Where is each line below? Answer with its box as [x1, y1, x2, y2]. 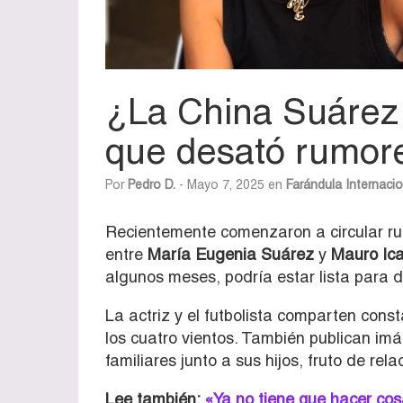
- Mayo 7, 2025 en [175, 176, 286, 192]
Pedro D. [128, 176, 175, 192]
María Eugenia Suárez [148, 244, 314, 264]
